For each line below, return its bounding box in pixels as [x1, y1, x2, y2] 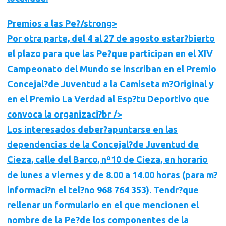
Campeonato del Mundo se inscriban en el [7, 64, 186, 74]
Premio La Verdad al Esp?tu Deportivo [30, 94, 191, 104]
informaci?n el [7, 185, 68, 195]
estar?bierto [161, 33, 215, 43]
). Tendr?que [146, 185, 199, 195]
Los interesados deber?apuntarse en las [7, 124, 178, 134]
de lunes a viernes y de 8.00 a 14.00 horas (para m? [7, 169, 217, 180]
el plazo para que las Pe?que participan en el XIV [7, 48, 213, 59]
